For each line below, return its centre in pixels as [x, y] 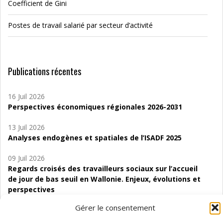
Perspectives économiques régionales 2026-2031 [95, 107]
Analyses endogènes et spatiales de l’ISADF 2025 [95, 138]
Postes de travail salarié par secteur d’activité [80, 25]
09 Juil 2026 [26, 158]
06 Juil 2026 [26, 210]
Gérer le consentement [115, 208]
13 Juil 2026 [26, 127]
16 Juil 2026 [26, 97]
